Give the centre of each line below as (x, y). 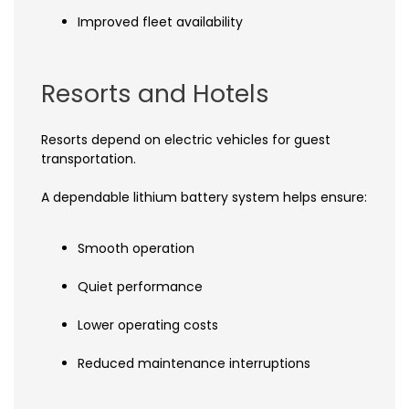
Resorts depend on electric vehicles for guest (186, 139)
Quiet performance (140, 286)
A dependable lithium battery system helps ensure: (204, 197)
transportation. (89, 158)
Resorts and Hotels (155, 93)
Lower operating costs (148, 325)
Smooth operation (136, 248)
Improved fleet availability (160, 22)
